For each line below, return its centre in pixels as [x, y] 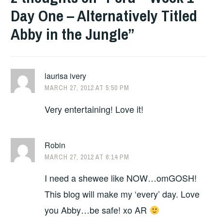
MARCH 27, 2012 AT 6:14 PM [87, 157]
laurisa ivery [66, 76]
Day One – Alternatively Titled [104, 15]
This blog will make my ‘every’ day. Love [122, 194]
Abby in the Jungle [70, 34]
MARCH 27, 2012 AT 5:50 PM [87, 88]
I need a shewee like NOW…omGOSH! [121, 178]
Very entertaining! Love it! [94, 109]
